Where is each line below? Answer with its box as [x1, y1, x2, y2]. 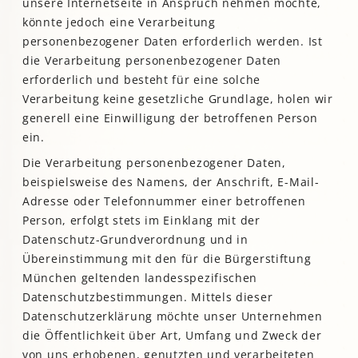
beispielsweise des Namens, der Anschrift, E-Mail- [22, 174, 320, 190]
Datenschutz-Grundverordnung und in [22, 232, 249, 248]
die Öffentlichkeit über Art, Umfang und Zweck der [22, 328, 322, 344]
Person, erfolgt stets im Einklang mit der [22, 213, 261, 229]
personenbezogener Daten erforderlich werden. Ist [22, 34, 323, 50]
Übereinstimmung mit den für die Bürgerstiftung [22, 251, 312, 267]
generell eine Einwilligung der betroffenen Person [22, 110, 318, 126]
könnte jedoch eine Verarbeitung [22, 14, 216, 30]
